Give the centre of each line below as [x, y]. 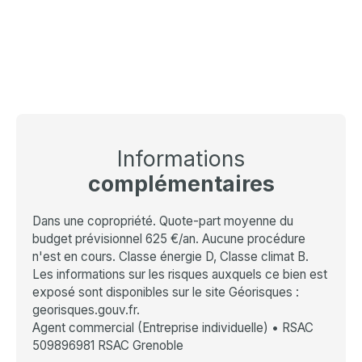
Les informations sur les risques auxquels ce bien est [180, 275]
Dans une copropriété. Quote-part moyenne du [163, 221]
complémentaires [181, 184]
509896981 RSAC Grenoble [108, 346]
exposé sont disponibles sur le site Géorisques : [166, 293]
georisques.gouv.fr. [86, 310]
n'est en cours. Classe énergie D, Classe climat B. [170, 257]
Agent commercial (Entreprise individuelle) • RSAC [173, 328]
